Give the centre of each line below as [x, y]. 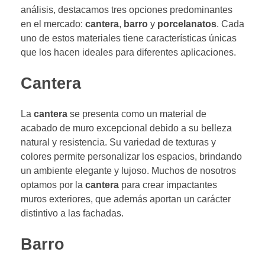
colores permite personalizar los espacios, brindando [131, 157]
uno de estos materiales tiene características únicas [129, 38]
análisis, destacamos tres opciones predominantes [127, 9]
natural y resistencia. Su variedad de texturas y [118, 143]
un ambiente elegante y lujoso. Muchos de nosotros [128, 171]
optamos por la [53, 185]
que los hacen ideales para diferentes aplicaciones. [128, 52]
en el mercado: [53, 24]
